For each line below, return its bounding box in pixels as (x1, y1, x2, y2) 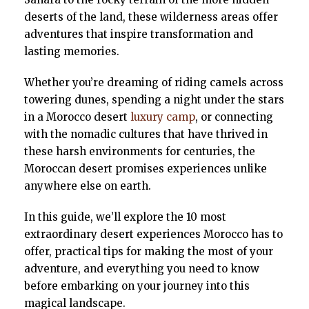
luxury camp (130, 110, 195, 124)
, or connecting (195, 110, 273, 124)
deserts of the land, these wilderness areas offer (24, 10, 278, 24)
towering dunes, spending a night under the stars (24, 93, 284, 107)
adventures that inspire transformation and (24, 28, 253, 41)
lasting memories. (24, 45, 119, 59)
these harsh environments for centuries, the (24, 145, 255, 159)
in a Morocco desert (24, 110, 130, 124)
